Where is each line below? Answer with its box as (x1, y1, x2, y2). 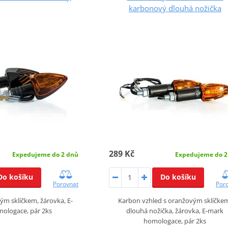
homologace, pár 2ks (144, 216, 207, 225)
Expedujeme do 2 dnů (12, 150, 78, 159)
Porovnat (53, 179, 78, 188)
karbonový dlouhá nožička (128, 3, 221, 13)
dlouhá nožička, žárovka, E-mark (126, 206, 224, 215)
